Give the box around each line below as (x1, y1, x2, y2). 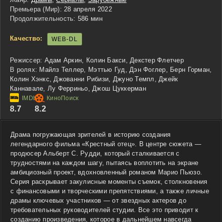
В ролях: (10, 65, 38, 73)
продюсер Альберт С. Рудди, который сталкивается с (10, 149, 180, 157)
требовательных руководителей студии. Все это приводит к (10, 206, 199, 214)
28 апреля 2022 (61, 5, 112, 13)
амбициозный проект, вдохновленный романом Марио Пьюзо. (10, 168, 203, 176)
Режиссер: (10, 56, 43, 64)
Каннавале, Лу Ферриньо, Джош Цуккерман (10, 84, 146, 92)
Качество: (10, 35, 43, 43)
